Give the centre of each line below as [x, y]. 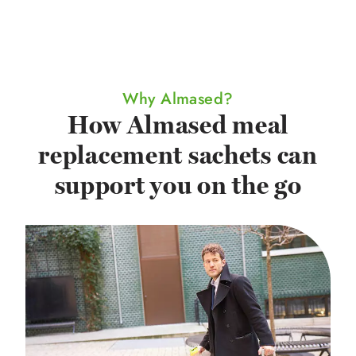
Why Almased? [178, 99]
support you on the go [178, 186]
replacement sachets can [178, 155]
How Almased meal [178, 125]
